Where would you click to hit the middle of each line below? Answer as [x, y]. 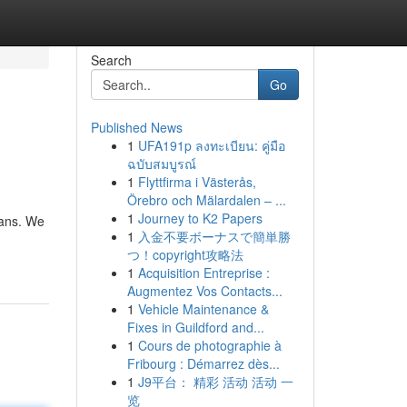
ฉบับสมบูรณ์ [161, 164]
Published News [136, 127]
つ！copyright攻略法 [185, 254]
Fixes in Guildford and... [195, 327]
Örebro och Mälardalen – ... [206, 200]
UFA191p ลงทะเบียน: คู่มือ [211, 145]
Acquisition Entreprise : [203, 273]
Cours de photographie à [209, 345]
